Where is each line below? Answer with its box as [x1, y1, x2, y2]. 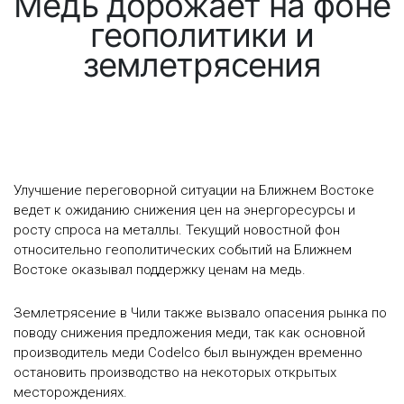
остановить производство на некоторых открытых [14, 364, 336, 381]
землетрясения [83, 41, 321, 88]
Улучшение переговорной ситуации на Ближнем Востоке [14, 181, 374, 198]
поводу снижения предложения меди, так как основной [14, 325, 365, 342]
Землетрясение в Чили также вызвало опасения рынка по [14, 305, 387, 322]
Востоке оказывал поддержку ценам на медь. [14, 261, 306, 278]
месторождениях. [14, 384, 127, 401]
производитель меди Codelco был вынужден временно [14, 344, 363, 362]
